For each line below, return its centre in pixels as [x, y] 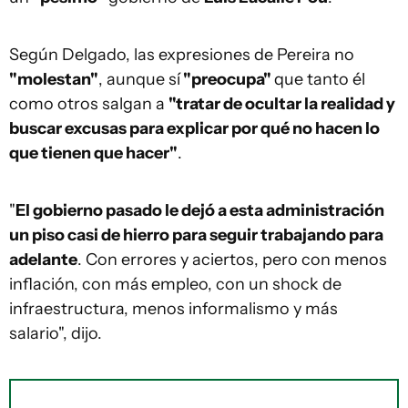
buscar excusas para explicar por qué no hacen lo [194, 128]
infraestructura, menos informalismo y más [173, 309]
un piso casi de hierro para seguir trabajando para [196, 235]
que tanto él [320, 79]
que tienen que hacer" [93, 153]
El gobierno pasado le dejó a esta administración [200, 210]
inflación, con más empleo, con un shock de [175, 284]
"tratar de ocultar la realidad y [282, 104]
